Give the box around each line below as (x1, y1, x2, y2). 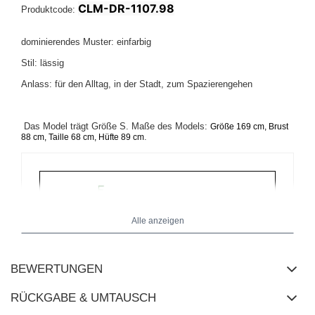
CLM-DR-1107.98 (78, 1, 174, 16)
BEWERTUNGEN (11, 262, 103, 276)
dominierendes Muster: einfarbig (21, 37, 151, 48)
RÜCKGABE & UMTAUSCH (11, 291, 156, 305)
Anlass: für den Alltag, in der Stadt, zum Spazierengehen (21, 79, 252, 90)
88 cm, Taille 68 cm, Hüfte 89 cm (21, 132, 144, 143)
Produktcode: (21, 4, 78, 15)
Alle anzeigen (131, 216, 184, 226)
